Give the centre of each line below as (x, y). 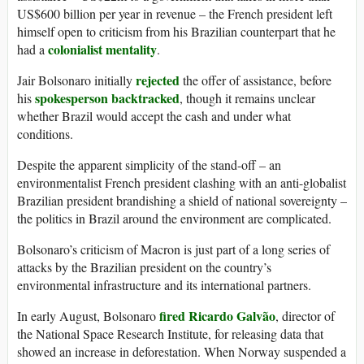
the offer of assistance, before (256, 80)
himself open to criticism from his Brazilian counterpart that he (176, 31)
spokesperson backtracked (107, 97)
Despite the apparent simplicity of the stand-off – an (149, 164)
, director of (305, 315)
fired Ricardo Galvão (217, 315)
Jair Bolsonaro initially (76, 80)
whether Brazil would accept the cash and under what (154, 115)
